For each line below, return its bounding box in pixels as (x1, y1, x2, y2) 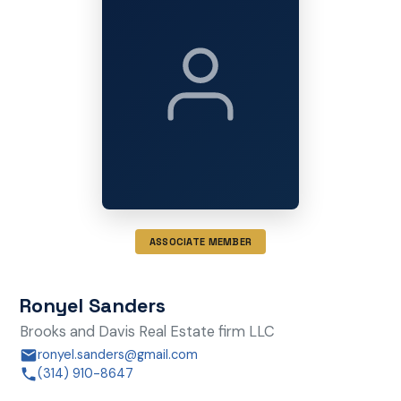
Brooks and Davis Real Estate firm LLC (19, 321, 275, 341)
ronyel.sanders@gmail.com (37, 346, 198, 364)
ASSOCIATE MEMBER (149, 235, 252, 249)
